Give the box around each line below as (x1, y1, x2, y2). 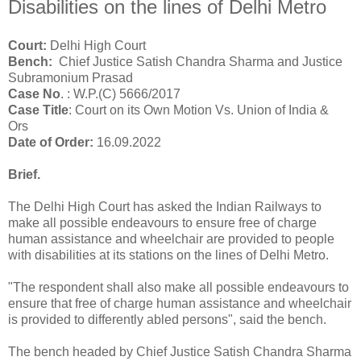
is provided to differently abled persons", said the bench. (8, 312, 326, 326)
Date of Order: (8, 135, 97, 149)
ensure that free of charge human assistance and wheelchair (8, 296, 351, 310)
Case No (8, 86, 60, 101)
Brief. (8, 167, 40, 181)
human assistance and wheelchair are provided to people (8, 231, 334, 246)
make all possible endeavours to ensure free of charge (8, 215, 317, 230)
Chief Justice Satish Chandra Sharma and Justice (56, 54, 342, 68)
